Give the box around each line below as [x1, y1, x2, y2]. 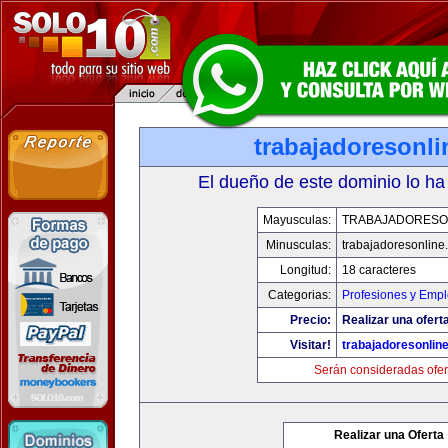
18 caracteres [342, 263, 416, 277]
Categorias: [268, 288, 331, 302]
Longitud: [280, 263, 331, 277]
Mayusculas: [263, 213, 331, 227]
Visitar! [290, 338, 331, 352]
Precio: [290, 313, 331, 327]
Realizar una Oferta [334, 428, 444, 442]
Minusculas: [266, 238, 331, 252]
